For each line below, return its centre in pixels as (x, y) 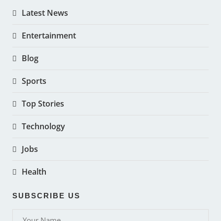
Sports (34, 81)
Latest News (45, 13)
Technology (43, 126)
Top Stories (43, 103)
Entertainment (49, 35)
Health (34, 171)
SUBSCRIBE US (46, 195)
